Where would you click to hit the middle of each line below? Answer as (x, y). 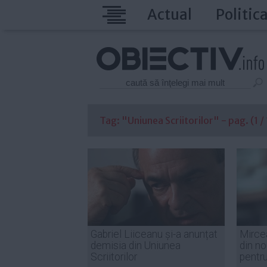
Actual (170, 15)
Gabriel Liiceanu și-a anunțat (154, 234)
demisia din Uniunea (136, 246)
